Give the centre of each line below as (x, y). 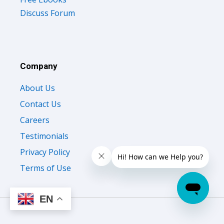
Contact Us (40, 104)
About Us (37, 88)
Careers (35, 120)
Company (39, 66)
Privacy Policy (45, 152)
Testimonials (44, 136)
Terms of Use (45, 168)
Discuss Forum (47, 13)
